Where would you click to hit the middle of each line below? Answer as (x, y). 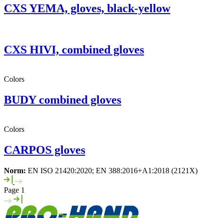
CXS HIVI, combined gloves (74, 50)
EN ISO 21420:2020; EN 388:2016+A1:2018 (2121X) (112, 170)
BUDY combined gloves (63, 100)
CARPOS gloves (45, 150)
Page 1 (14, 190)
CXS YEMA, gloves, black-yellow (87, 9)
